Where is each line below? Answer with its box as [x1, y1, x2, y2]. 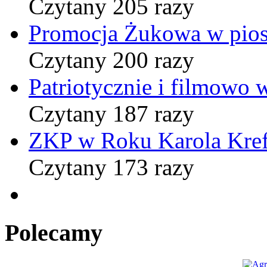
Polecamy [5, 219, 103, 246]
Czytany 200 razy [29, 46, 194, 73]
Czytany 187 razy [29, 100, 194, 126]
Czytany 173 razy [29, 154, 194, 180]
